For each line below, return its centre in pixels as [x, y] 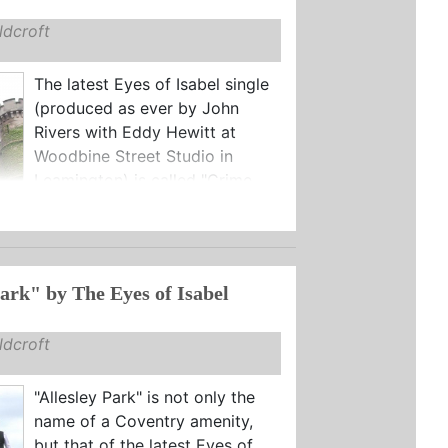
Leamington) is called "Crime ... [151, 179]
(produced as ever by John [136, 107]
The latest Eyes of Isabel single [151, 83]
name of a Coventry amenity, [143, 420]
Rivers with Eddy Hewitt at [134, 131]
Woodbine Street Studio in [133, 155]
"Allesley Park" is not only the [144, 396]
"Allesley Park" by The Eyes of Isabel [137, 292]
